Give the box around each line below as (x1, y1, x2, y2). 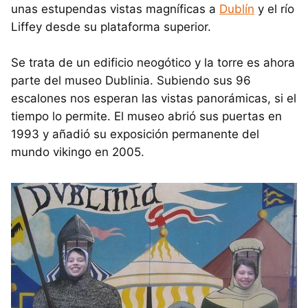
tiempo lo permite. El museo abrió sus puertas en (11, 109, 282, 123)
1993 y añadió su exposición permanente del (11, 126, 259, 141)
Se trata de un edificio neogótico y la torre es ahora (11, 55, 295, 69)
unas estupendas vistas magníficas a (11, 1, 219, 16)
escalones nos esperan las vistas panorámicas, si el (11, 91, 296, 105)
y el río (254, 1, 294, 16)
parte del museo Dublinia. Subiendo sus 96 (11, 73, 251, 87)
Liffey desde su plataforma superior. (11, 19, 211, 34)
